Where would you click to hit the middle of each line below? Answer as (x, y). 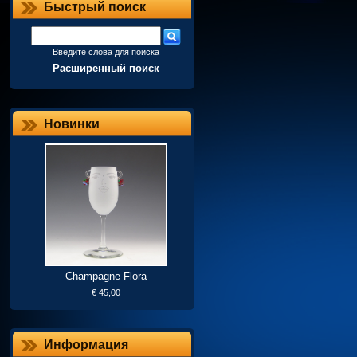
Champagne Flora (106, 276)
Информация (86, 345)
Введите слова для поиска (106, 52)
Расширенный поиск (106, 68)
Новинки (72, 124)
